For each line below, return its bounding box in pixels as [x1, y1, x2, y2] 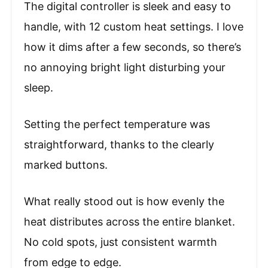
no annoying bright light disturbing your [24, 60, 226, 74]
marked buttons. [24, 158, 108, 171]
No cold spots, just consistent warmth [24, 235, 217, 248]
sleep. [24, 81, 53, 94]
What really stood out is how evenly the [24, 194, 224, 208]
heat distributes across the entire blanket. [24, 215, 235, 228]
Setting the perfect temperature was [24, 117, 210, 130]
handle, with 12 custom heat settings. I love [24, 20, 243, 33]
